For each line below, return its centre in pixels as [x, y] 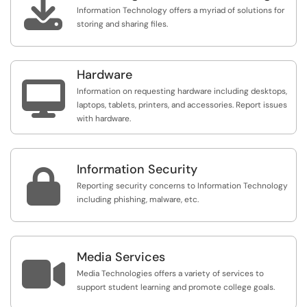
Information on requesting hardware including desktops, [182, 91]
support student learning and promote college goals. [176, 287]
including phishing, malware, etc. [138, 199]
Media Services [121, 257]
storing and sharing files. [122, 24]
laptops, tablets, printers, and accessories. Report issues [182, 105]
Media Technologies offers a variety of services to [170, 273]
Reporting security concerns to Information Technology [182, 186]
